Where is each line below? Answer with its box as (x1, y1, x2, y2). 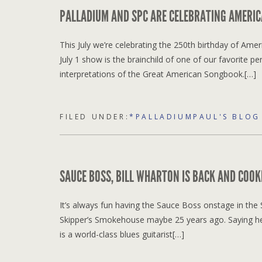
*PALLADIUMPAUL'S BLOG (129, 111, 260, 122)
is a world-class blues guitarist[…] (60, 228, 184, 240)
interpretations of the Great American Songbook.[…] (60, 68, 256, 80)
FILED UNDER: (60, 111, 130, 122)
